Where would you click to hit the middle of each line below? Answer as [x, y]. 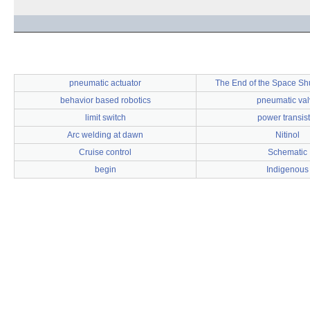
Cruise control [105, 152]
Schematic [287, 152]
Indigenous [287, 170]
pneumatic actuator [105, 83]
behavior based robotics [105, 100]
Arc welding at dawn [105, 135]
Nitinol [287, 135]
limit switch [105, 118]
